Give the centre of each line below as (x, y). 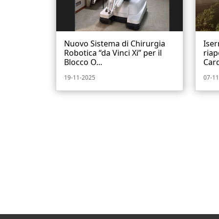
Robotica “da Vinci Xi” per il (113, 53)
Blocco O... (83, 62)
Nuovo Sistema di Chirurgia (115, 44)
